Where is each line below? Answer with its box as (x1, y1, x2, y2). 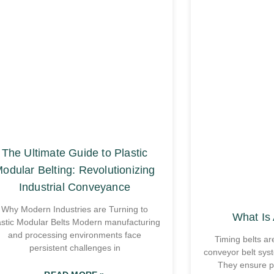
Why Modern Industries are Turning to (1, 204, 148, 215)
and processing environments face (8, 230, 141, 240)
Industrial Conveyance (18, 181, 131, 194)
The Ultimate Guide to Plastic (1, 147, 148, 160)
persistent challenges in (29, 243, 120, 253)
